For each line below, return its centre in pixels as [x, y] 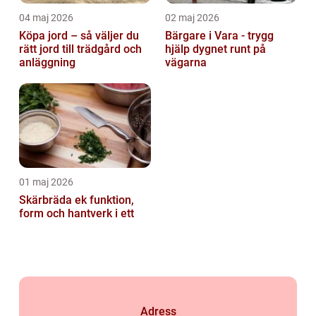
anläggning [47, 63]
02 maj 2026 [192, 18]
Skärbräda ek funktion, [54, 200]
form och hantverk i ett [77, 214]
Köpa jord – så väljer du [79, 36]
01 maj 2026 [46, 182]
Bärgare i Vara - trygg [219, 36]
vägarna [186, 63]
